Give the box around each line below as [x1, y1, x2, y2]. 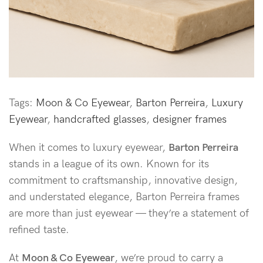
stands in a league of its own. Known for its [9, 158, 209, 170]
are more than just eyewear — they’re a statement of [9, 207, 249, 220]
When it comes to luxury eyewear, [9, 141, 168, 154]
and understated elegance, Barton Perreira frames [9, 191, 240, 203]
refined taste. [9, 224, 69, 236]
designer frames [153, 113, 227, 126]
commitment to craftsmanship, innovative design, [9, 174, 238, 187]
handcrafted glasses [53, 113, 146, 126]
